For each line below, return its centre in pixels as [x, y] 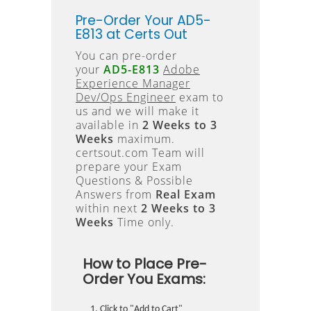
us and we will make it [137, 111]
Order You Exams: [144, 279]
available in [109, 125]
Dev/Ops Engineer [126, 97]
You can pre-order [126, 56]
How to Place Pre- [145, 264]
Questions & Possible [134, 180]
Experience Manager [133, 83]
